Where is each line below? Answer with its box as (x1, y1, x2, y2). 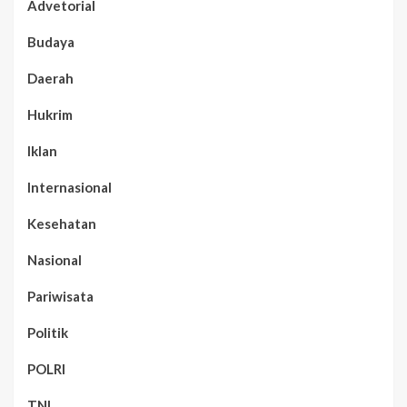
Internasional (27, 178, 112, 195)
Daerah (27, 69, 74, 86)
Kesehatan (27, 214, 96, 232)
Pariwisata (27, 287, 94, 304)
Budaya (27, 33, 74, 50)
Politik (27, 323, 68, 341)
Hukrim (27, 105, 73, 123)
